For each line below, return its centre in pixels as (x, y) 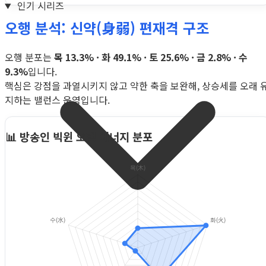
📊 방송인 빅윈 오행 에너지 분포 (79, 136)
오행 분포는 (29, 57)
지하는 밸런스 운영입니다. (57, 100)
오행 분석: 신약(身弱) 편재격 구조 (107, 28)
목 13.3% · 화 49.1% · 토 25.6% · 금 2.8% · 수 (151, 57)
